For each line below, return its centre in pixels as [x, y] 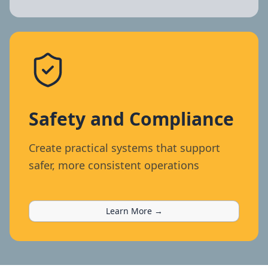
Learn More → [134, 211]
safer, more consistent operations [114, 165]
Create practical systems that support [124, 147]
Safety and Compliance [131, 118]
